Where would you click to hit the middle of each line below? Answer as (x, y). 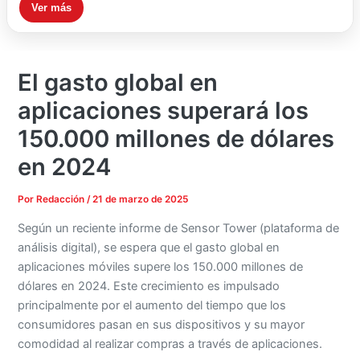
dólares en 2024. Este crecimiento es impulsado (149, 286)
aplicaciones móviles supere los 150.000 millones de (161, 266)
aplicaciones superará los (164, 111)
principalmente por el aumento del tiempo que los (152, 305)
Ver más (51, 8)
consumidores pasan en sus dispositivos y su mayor (162, 324)
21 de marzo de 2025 (141, 200)
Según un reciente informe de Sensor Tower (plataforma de (179, 228)
